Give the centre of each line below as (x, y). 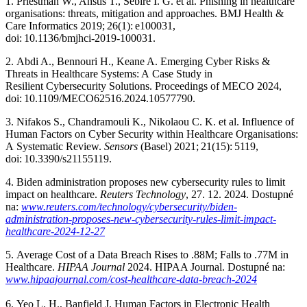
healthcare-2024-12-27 (55, 231)
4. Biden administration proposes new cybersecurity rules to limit (145, 182)
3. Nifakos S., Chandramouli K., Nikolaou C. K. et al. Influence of (150, 121)
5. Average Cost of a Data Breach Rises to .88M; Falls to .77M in (147, 254)
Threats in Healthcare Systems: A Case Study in (109, 73)
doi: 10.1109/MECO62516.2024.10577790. (103, 98)
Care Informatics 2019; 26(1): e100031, (90, 25)
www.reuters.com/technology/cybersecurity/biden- (129, 206)
